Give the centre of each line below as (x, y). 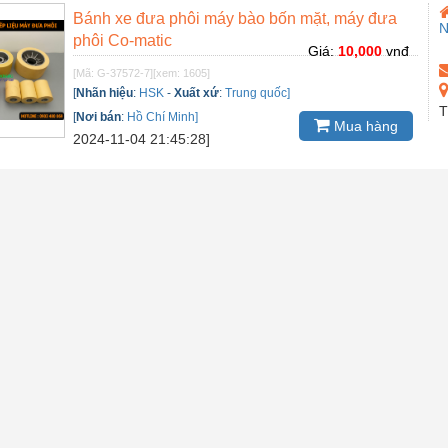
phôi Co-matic (123, 40)
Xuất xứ (197, 92)
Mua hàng (364, 126)
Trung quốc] (258, 92)
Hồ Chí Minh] (163, 116)
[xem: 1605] (182, 72)
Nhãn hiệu (105, 92)
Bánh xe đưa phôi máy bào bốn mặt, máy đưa (235, 18)
